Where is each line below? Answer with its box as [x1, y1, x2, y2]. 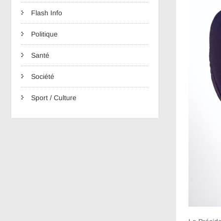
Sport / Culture [31, 94, 76, 102]
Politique [31, 30, 58, 38]
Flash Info [31, 9, 62, 17]
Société [31, 73, 54, 80]
